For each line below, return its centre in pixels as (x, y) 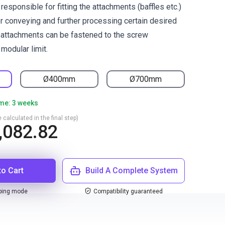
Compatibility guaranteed (128, 191)
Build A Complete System (132, 171)
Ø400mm (59, 79)
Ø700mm (146, 79)
